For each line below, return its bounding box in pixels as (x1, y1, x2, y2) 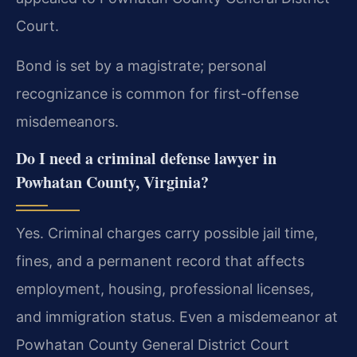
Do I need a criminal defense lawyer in (16, 147, 277, 171)
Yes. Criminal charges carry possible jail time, (16, 225, 318, 242)
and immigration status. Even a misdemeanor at (16, 308, 338, 326)
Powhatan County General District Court (16, 336, 289, 354)
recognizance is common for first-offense (16, 84, 299, 102)
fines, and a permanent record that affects (16, 253, 304, 270)
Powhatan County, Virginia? (16, 171, 209, 194)
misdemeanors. (16, 112, 119, 130)
